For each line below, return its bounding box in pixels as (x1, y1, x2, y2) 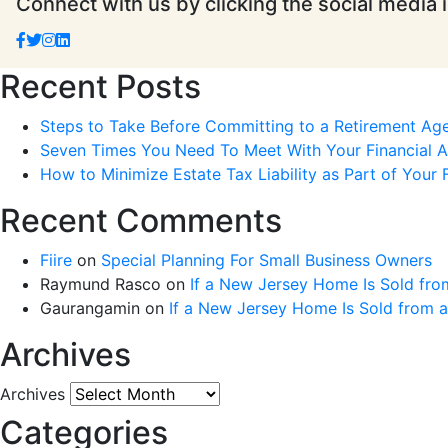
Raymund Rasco (40, 273, 161, 294)
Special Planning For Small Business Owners (101, 249, 432, 270)
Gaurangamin (40, 297, 140, 318)
